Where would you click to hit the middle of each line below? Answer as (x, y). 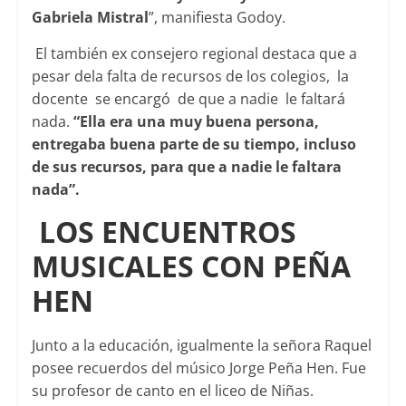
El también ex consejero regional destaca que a (194, 54)
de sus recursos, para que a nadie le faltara (186, 167)
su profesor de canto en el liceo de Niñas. (172, 391)
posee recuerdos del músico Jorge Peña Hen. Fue (198, 368)
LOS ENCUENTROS (167, 232)
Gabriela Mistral (90, 18)
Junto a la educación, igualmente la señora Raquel (201, 346)
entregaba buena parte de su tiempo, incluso (193, 145)
